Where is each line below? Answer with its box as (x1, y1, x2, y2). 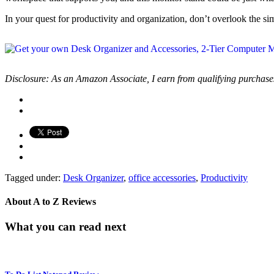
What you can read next (5, 220, 126, 234)
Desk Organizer (63, 172, 124, 183)
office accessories (128, 172, 196, 183)
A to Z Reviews (33, 196, 96, 207)
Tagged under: (5, 172, 61, 183)
